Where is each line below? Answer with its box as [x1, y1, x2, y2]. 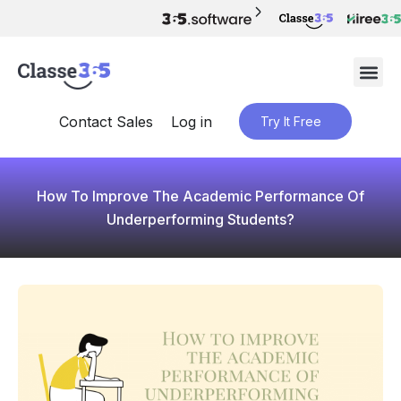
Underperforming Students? [107, 210, 294, 229]
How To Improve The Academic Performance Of [37, 187, 364, 206]
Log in [170, 112, 212, 131]
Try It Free [260, 114, 321, 130]
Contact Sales [58, 112, 153, 131]
